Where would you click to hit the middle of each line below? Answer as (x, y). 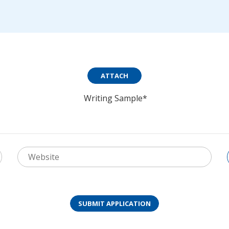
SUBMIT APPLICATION (114, 203)
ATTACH (114, 76)
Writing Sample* (116, 98)
